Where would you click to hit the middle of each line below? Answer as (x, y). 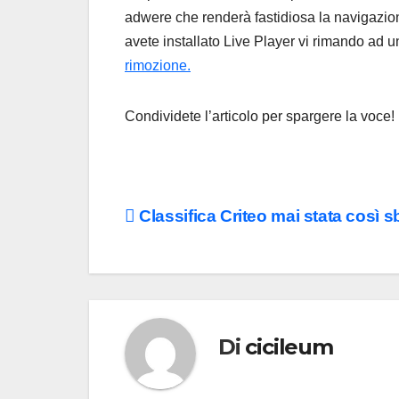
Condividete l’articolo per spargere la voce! (260, 117)
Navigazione (208, 223)
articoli (170, 259)
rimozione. (158, 66)
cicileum (289, 346)
